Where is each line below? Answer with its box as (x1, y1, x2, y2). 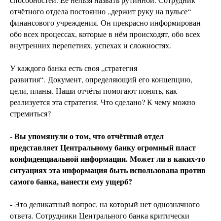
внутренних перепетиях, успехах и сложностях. (10, 40, 171, 51)
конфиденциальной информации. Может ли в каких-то (10, 153, 205, 165)
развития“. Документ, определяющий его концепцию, (10, 74, 192, 85)
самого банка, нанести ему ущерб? (10, 176, 132, 187)
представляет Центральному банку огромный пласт (10, 142, 196, 153)
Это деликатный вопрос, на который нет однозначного (14, 199, 200, 210)
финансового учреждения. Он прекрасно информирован (10, 17, 201, 28)
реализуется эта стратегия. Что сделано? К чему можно (10, 97, 195, 108)
